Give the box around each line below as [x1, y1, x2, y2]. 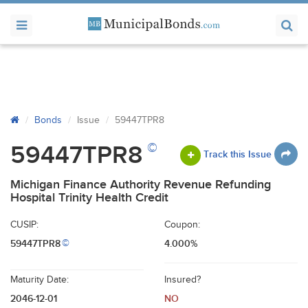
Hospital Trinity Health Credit [10, 190, 168, 205]
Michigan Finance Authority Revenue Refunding [10, 177, 271, 192]
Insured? [164, 274, 201, 285]
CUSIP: [10, 219, 38, 230]
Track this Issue [203, 148, 272, 160]
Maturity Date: [10, 274, 69, 285]
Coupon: [164, 219, 200, 230]
